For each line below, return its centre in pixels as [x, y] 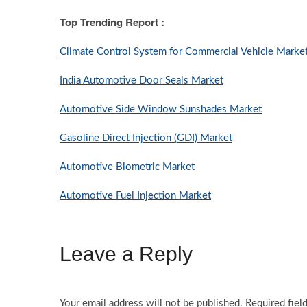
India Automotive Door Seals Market [142, 81]
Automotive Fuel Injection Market [135, 196]
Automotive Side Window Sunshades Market [161, 109]
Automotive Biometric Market [127, 167]
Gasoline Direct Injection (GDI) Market [146, 138]
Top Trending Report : [112, 22]
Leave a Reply [126, 254]
